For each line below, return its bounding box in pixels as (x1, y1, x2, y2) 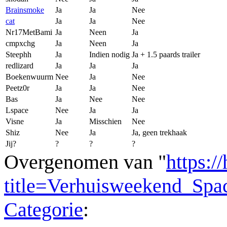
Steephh (6, 50, 31, 59)
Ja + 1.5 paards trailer (132, 50, 200, 59)
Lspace (6, 105, 28, 115)
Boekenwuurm (6, 72, 53, 81)
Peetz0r (6, 83, 29, 92)
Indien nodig (89, 50, 130, 59)
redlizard (6, 61, 33, 70)
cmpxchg (6, 39, 35, 48)
